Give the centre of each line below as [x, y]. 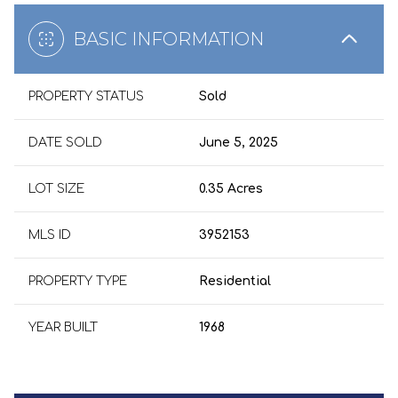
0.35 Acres [231, 189]
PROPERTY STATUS [86, 96]
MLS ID [50, 235]
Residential [235, 281]
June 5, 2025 [239, 143]
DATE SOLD [65, 143]
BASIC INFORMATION [168, 39]
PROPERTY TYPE [78, 281]
